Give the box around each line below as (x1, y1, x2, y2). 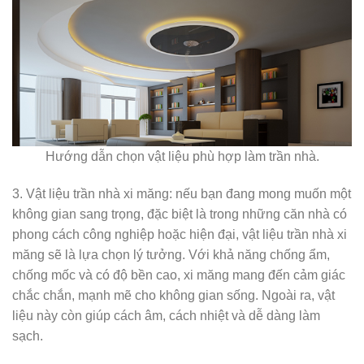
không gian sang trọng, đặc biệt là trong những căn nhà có (12, 206, 347, 221)
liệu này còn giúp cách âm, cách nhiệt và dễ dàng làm (12, 308, 320, 323)
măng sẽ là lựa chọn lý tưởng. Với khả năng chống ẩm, (12, 247, 330, 262)
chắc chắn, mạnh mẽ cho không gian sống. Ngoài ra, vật (12, 288, 335, 302)
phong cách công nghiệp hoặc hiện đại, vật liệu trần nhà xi (12, 227, 347, 241)
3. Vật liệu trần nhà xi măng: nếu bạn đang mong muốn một (12, 186, 351, 201)
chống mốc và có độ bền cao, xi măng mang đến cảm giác (12, 267, 345, 282)
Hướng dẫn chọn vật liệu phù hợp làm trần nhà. (45, 149, 319, 163)
